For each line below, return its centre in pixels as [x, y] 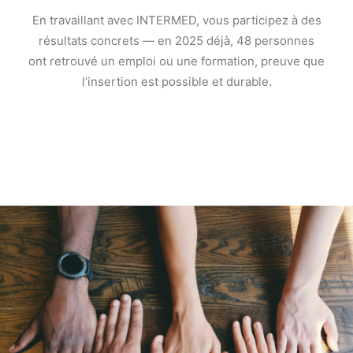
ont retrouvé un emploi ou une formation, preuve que [176, 61]
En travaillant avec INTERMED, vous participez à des [176, 20]
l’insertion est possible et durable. [176, 82]
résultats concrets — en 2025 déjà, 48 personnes [176, 41]
